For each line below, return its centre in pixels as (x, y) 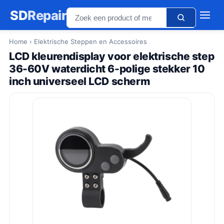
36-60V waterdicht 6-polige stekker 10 (107, 69)
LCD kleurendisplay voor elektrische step (112, 56)
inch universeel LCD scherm (79, 81)
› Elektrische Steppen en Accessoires (87, 41)
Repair (47, 15)
